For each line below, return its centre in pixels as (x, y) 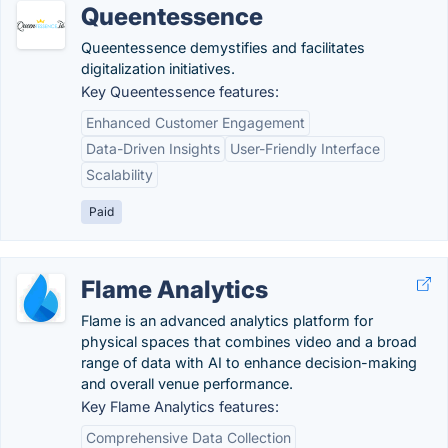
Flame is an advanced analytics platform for (227, 320)
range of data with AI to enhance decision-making (249, 362)
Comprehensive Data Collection (188, 437)
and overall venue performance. (187, 383)
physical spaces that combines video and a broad (249, 341)
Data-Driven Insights (153, 148)
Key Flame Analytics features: (180, 406)
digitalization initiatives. (158, 68)
